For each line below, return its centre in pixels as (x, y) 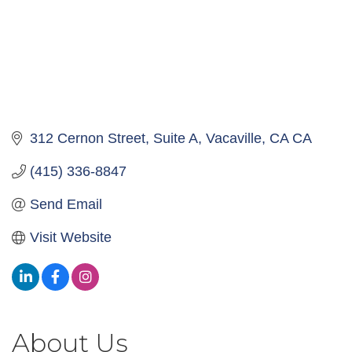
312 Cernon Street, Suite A (114, 139)
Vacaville (233, 139)
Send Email (66, 205)
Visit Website (70, 238)
